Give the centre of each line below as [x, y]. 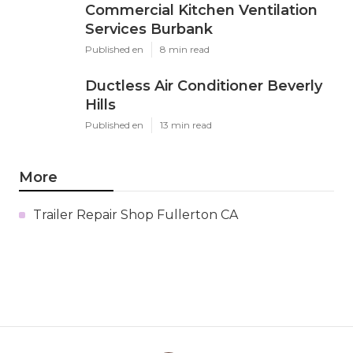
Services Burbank [149, 29]
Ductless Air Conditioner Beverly [204, 85]
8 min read [185, 49]
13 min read [186, 124]
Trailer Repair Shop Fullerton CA [136, 214]
